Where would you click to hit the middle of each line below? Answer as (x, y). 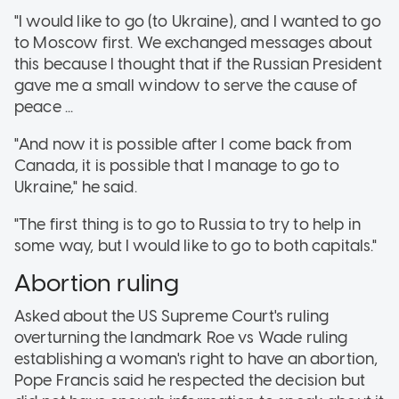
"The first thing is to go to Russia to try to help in (187, 224)
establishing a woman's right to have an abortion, (196, 359)
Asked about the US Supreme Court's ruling (172, 317)
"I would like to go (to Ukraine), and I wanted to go (198, 21)
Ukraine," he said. (76, 187)
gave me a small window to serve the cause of (186, 85)
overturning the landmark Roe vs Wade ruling (181, 338)
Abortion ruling (97, 282)
